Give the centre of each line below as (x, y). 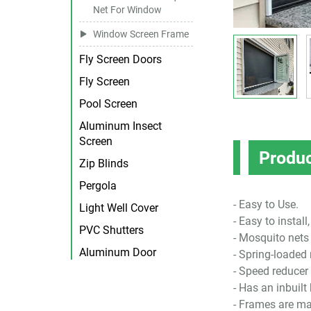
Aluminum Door (118, 252)
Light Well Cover (119, 207)
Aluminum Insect (120, 125)
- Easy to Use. (266, 204)
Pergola (98, 185)
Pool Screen (108, 103)
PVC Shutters (111, 229)
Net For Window (127, 9)
